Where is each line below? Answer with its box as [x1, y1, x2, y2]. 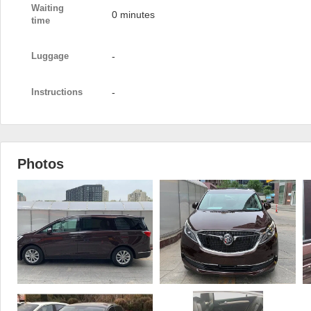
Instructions [31, 87, 83, 97]
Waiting [31, 3, 64, 13]
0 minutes [112, 9, 155, 20]
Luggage [31, 51, 69, 61]
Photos [17, 156, 64, 171]
